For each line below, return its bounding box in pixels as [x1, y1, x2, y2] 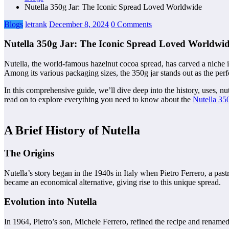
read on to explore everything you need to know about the [4, 95, 193, 104]
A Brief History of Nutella [4, 123, 140, 137]
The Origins [4, 147, 54, 158]
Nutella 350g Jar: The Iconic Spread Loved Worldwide [25, 2, 202, 11]
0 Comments [111, 19, 152, 29]
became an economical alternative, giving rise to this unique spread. [4, 177, 221, 187]
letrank [25, 19, 47, 29]
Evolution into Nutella [4, 196, 97, 208]
